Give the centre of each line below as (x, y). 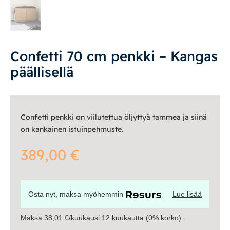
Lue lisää (187, 194)
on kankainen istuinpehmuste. (72, 129)
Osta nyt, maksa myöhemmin (76, 194)
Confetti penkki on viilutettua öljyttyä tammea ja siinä (114, 117)
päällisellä (42, 72)
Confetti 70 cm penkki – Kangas (114, 56)
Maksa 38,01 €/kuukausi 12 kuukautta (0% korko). (102, 217)
